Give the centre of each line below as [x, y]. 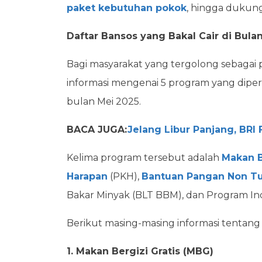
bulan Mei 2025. [105, 101]
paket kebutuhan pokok [127, 8]
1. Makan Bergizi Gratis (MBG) [140, 251]
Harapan [87, 176]
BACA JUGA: [97, 130]
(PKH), [125, 176]
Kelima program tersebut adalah [144, 158]
